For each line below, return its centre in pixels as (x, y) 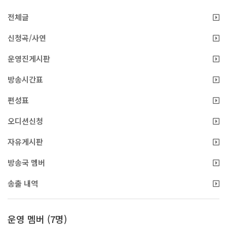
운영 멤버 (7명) (37, 219)
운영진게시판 (29, 58)
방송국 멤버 (26, 162)
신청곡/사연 (27, 37)
